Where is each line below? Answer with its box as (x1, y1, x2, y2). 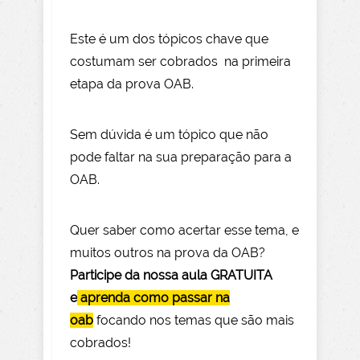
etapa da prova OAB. (70, 76, 197, 92)
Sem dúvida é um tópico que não (70, 127, 268, 143)
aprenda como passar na (80, 290, 230, 306)
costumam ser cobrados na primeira (70, 54, 291, 70)
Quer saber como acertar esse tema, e (70, 223, 299, 239)
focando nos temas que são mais (93, 313, 294, 329)
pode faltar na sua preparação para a (70, 149, 292, 166)
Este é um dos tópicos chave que (70, 31, 268, 47)
